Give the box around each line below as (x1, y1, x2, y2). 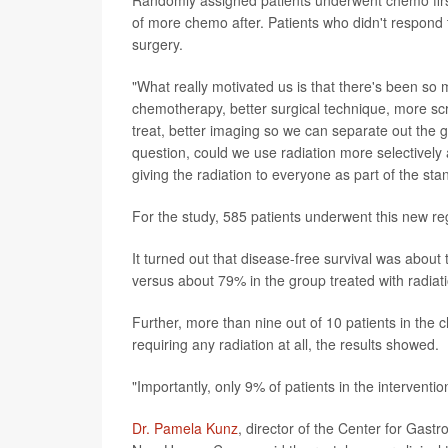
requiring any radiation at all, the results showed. (132, 333, 439, 354)
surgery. (132, 33, 183, 54)
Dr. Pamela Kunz (132, 417, 238, 438)
